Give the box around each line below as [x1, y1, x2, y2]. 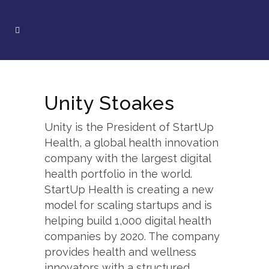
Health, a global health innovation [44, 136, 219, 149]
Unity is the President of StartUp [44, 121, 214, 133]
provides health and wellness [44, 246, 196, 258]
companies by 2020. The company [44, 230, 220, 243]
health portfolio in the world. [44, 168, 192, 180]
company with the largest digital [44, 152, 211, 165]
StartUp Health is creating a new [44, 183, 214, 196]
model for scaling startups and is [44, 199, 212, 211]
